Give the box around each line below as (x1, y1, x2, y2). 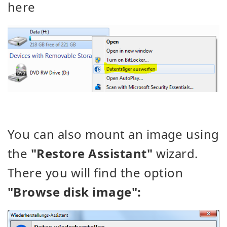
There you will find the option (8, 164, 183, 181)
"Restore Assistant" (30, 144, 153, 162)
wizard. (153, 144, 198, 162)
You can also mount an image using (8, 125, 219, 142)
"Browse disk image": (8, 183, 141, 200)
